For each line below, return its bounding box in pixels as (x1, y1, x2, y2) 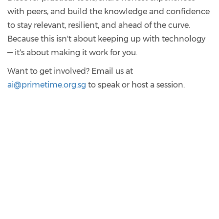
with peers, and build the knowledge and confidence (7, 7, 210, 16)
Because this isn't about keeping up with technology (7, 34, 205, 44)
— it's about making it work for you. (7, 48, 137, 57)
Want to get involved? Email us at (7, 66, 133, 76)
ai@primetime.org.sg (7, 80, 86, 89)
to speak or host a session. (86, 80, 185, 89)
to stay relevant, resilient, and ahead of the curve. (7, 21, 190, 30)
